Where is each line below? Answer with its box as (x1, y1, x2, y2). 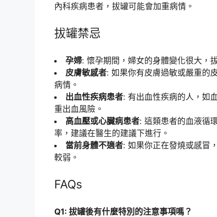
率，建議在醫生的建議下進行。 (54, 128, 170, 138)
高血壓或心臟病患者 (65, 116, 139, 126)
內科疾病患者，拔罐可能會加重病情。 (54, 1, 194, 11)
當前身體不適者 (65, 140, 123, 150)
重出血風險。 (54, 104, 104, 114)
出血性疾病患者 (65, 92, 123, 102)
